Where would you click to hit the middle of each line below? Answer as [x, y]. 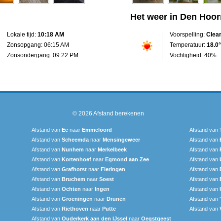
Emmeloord [97, 129]
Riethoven [75, 208]
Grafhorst [74, 169]
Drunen [116, 199]
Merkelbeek [112, 149]
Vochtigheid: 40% [193, 55]
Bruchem [74, 179]
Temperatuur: [188, 45]
